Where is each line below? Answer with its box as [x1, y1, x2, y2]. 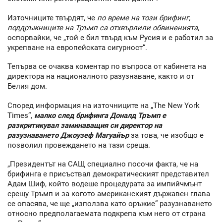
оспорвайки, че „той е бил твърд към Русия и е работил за [7, 33, 213, 42]
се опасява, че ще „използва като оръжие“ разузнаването [7, 199, 212, 209]
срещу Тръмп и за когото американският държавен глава [7, 189, 210, 199]
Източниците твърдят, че [7, 13, 97, 22]
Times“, [7, 111, 34, 120]
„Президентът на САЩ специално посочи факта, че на [7, 160, 198, 169]
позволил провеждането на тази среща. [7, 140, 150, 150]
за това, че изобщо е [129, 130, 204, 140]
